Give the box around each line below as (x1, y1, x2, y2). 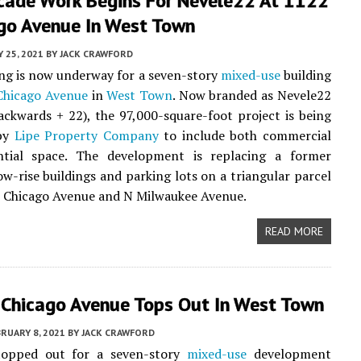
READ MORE (264, 224, 323, 239)
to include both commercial (158, 127, 331, 144)
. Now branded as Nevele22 (172, 86, 331, 104)
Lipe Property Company (14, 127, 159, 144)
